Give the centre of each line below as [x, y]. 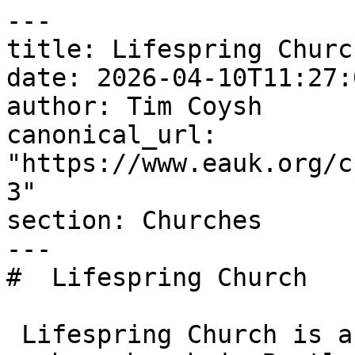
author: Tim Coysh [134, 106]
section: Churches [134, 220]
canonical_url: [112, 135]
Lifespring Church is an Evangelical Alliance [14, 334]
